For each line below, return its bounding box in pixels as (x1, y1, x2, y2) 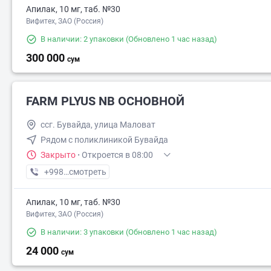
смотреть (69, 167, 106, 177)
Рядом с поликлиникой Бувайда (41, 135, 168, 145)
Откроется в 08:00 (82, 150, 153, 160)
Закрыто (41, 150, 76, 160)
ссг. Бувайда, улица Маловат (41, 120, 155, 129)
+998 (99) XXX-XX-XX (44, 167, 126, 177)
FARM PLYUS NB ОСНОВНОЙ (26, 94, 184, 108)
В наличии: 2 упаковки (41, 34, 124, 44)
